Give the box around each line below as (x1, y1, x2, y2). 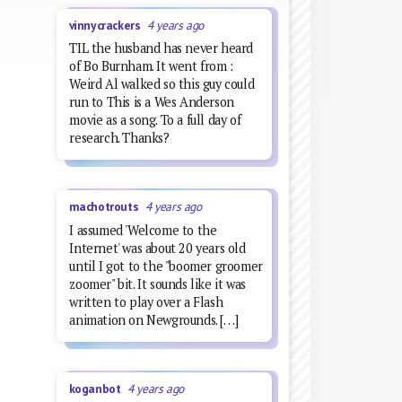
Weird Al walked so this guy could (69, 75, 255, 93)
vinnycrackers (68, 16, 148, 33)
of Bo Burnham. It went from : (69, 57, 233, 75)
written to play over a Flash (69, 293, 223, 310)
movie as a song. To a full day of (69, 111, 241, 129)
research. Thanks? (69, 129, 170, 147)
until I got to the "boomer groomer (69, 257, 263, 275)
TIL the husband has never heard (69, 39, 253, 57)
